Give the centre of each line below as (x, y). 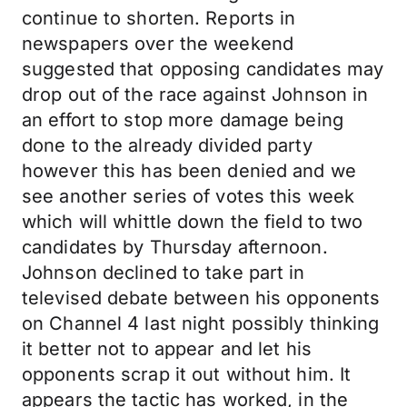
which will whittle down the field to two (193, 222)
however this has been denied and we (189, 171)
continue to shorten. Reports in (159, 18)
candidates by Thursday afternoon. (175, 247)
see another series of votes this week (189, 196)
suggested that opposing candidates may (203, 69)
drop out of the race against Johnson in (195, 94)
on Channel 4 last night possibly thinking (201, 323)
